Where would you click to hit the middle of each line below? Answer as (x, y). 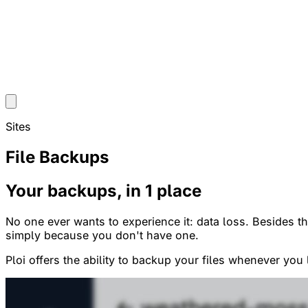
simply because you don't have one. (102, 235)
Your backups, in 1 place (103, 190)
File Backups (57, 157)
